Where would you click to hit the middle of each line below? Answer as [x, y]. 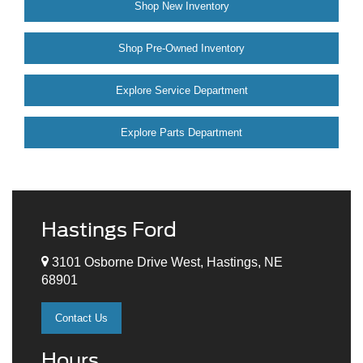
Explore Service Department [181, 91]
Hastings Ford [109, 230]
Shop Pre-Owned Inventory [181, 49]
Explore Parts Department [181, 133]
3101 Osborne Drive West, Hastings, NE [166, 262]
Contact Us [81, 318]
